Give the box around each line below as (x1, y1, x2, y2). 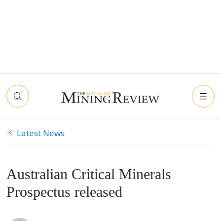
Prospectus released (6, 184, 122, 200)
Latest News (16, 127, 65, 139)
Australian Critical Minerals (6, 166, 171, 183)
